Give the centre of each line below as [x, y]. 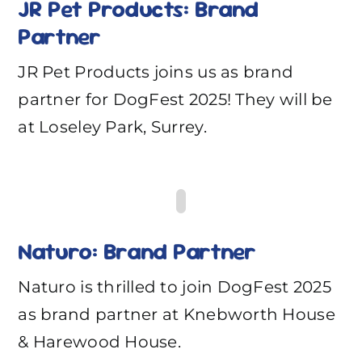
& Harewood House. [99, 341]
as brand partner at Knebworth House [177, 314]
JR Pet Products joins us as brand [156, 72]
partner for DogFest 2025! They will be [175, 99]
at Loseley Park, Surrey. [112, 126]
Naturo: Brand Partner [137, 251]
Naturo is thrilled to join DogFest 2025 [175, 286]
